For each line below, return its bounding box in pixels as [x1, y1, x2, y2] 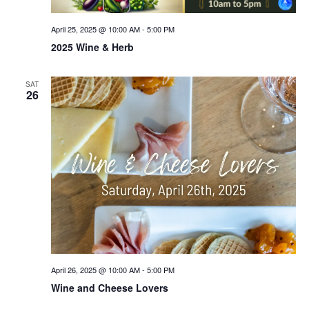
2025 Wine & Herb [50, 40, 134, 54]
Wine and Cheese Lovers [50, 280, 168, 295]
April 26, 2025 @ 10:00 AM [50, 263, 140, 275]
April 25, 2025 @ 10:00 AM [50, 23, 140, 35]
